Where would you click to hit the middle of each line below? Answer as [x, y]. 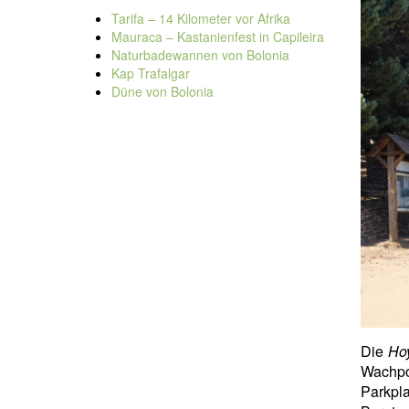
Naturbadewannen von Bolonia [200, 55]
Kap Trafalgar [151, 73]
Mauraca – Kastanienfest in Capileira [218, 37]
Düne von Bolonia [163, 91]
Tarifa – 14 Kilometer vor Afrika [201, 18]
